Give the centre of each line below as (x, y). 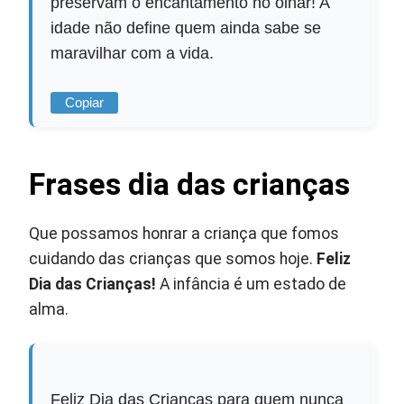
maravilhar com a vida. (133, 54)
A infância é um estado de (252, 285)
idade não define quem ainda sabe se (186, 28)
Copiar (85, 103)
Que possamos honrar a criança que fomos (184, 234)
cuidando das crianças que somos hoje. (173, 259)
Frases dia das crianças (190, 185)
